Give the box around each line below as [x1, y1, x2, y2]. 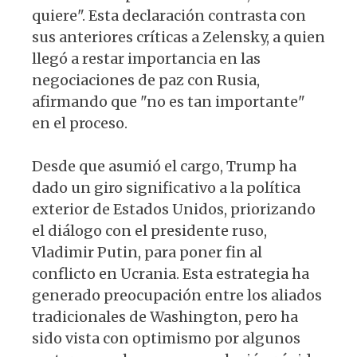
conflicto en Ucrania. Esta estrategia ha [32, 265, 309, 284]
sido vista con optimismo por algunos [32, 329, 300, 348]
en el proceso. [32, 114, 127, 133]
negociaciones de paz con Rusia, [32, 71, 260, 90]
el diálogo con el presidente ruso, [32, 222, 267, 241]
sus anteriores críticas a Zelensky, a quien [32, 28, 325, 47]
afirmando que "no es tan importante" [32, 92, 305, 112]
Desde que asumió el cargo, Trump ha [32, 157, 296, 176]
